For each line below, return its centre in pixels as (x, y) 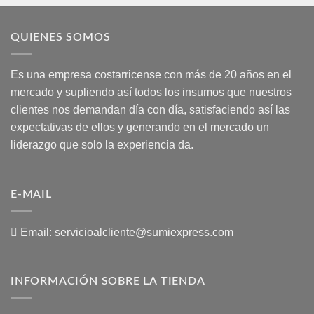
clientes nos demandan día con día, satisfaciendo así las (150, 110)
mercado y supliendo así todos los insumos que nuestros (151, 93)
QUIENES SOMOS (61, 37)
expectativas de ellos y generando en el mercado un (140, 128)
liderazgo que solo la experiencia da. (102, 145)
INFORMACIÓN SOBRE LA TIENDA (108, 281)
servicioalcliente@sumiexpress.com (144, 232)
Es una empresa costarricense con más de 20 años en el (151, 75)
